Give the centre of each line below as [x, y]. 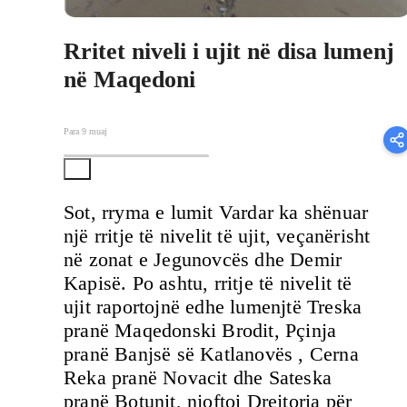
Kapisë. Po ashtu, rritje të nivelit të [208, 283]
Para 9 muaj [85, 132]
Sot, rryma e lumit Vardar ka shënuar [216, 212]
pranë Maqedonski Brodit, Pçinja [200, 330]
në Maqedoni [129, 79]
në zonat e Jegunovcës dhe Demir [203, 259]
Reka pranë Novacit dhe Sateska [198, 377]
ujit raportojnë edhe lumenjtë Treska [213, 306]
